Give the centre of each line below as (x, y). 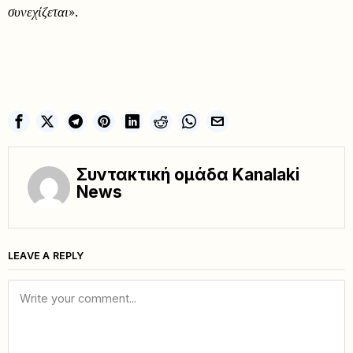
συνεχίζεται (38, 11)
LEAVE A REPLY (46, 255)
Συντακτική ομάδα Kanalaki (188, 174)
